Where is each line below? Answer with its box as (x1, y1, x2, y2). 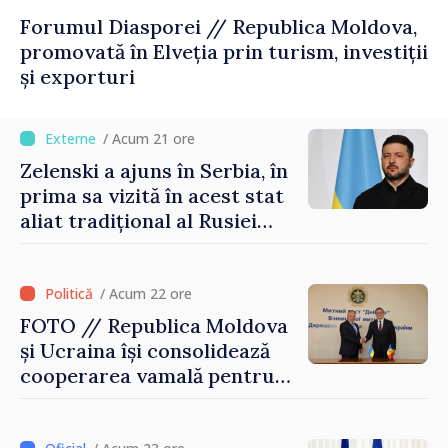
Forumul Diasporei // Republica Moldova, (20, 14, 417, 40)
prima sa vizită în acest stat (20, 183, 284, 209)
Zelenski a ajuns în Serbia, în (20, 158, 288, 184)
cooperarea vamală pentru (20, 363, 275, 389)
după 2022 (20, 233, 117, 259)
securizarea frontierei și (20, 388, 254, 414)
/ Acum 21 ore (103, 129, 195, 149)
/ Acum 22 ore (100, 284, 192, 304)
